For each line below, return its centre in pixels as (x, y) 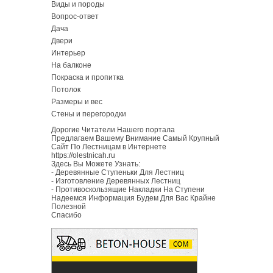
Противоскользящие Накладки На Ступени (130, 189)
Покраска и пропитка (87, 77)
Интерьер (68, 53)
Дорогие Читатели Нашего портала (113, 129)
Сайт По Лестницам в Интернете (109, 147)
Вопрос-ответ (75, 16)
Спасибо (66, 215)
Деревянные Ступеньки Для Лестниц (120, 172)
